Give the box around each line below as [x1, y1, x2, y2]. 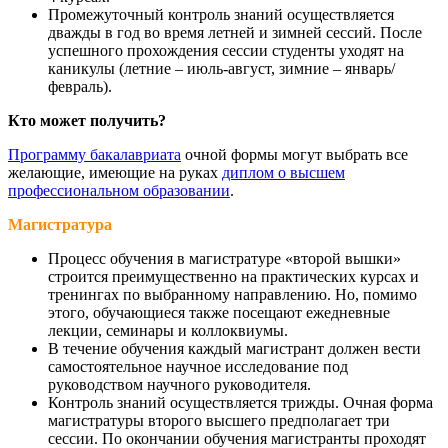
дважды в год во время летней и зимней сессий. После [48, 23, 422, 41]
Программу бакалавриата [8, 145, 181, 163]
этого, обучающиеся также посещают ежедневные [48, 303, 390, 321]
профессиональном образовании [8, 181, 230, 199]
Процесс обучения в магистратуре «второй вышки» [48, 249, 401, 267]
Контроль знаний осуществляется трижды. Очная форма [48, 393, 433, 411]
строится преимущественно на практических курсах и [48, 267, 419, 285]
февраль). [48, 77, 112, 95]
